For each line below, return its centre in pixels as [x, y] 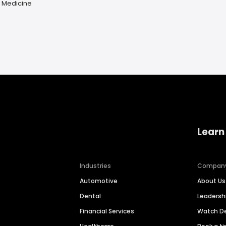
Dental [91, 196]
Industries [96, 166]
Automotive [99, 181]
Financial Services [107, 211]
